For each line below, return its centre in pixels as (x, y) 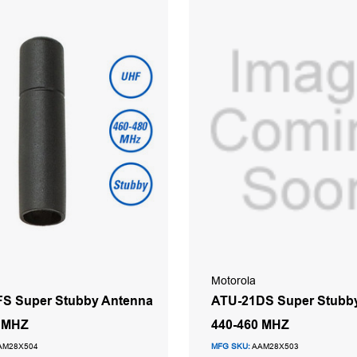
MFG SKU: (231, 346)
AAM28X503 (275, 346)
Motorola (233, 280)
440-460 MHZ (250, 324)
